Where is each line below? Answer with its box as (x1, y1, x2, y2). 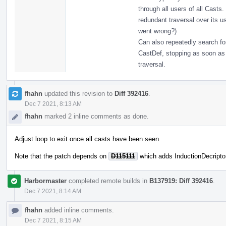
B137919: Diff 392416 (149, 177, 213, 185)
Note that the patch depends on (15, 152, 108, 160)
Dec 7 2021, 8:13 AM (25, 100, 82, 107)
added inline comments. (42, 206, 114, 214)
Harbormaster (24, 177, 67, 185)
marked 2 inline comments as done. (42, 112, 149, 120)
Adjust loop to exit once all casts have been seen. (15, 135, 161, 143)
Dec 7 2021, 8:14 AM (24, 187, 81, 195)
